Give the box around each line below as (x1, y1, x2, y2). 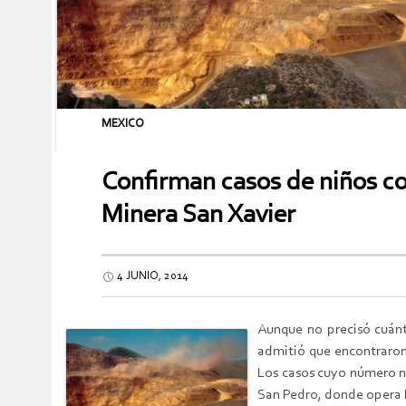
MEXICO (101, 118, 144, 130)
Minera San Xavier (101, 202, 295, 229)
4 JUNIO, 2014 (117, 270, 188, 283)
